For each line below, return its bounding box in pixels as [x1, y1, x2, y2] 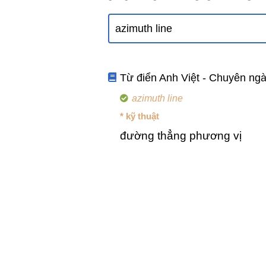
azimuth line [131, 93, 183, 103]
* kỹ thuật [120, 111, 159, 121]
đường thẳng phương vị [120, 129, 242, 142]
